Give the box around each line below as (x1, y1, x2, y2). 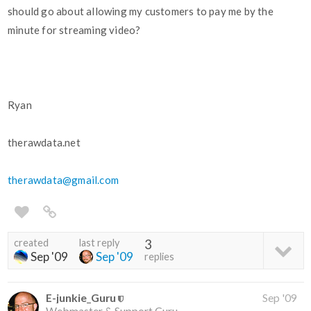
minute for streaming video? (8, 24, 141, 37)
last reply (79, 237, 119, 249)
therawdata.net (8, 136, 81, 149)
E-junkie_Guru (46, 291, 116, 305)
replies (144, 251, 174, 263)
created (14, 237, 49, 249)
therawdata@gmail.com (8, 174, 119, 187)
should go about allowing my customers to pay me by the (8, 5, 274, 18)
